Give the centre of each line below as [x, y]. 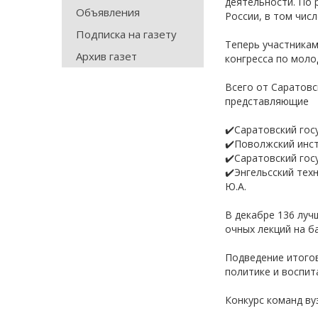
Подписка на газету [126, 34]
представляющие [268, 101]
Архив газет [106, 56]
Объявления [108, 12]
